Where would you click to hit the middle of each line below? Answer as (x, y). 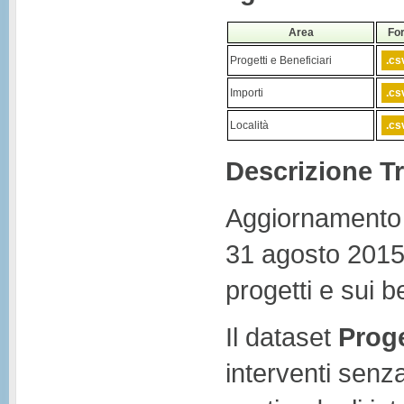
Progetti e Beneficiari (281, 60)
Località (249, 125)
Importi (247, 92)
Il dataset (282, 336)
